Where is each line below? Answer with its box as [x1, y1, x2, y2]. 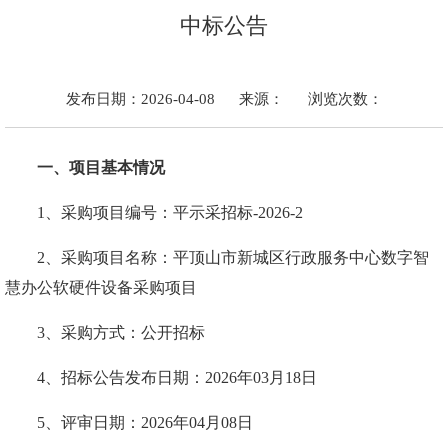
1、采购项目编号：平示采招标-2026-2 [37, 204, 303, 221]
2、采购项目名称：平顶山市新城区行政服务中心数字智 [37, 249, 429, 266]
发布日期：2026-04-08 [65, 91, 219, 107]
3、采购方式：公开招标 [37, 324, 205, 341]
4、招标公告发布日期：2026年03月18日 [37, 369, 317, 386]
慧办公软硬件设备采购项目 [5, 279, 197, 296]
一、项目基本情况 [37, 159, 165, 176]
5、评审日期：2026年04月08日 [37, 414, 253, 431]
